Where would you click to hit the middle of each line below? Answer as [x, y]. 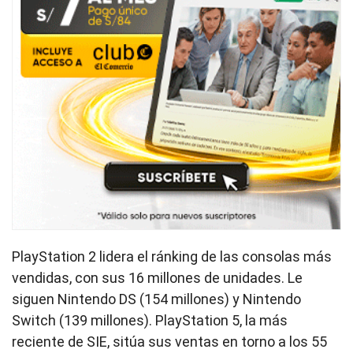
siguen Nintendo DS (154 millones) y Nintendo [156, 299]
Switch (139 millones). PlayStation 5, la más [150, 320]
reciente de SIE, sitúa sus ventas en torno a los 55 [169, 341]
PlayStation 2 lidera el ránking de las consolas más [172, 256]
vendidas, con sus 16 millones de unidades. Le [157, 277]
